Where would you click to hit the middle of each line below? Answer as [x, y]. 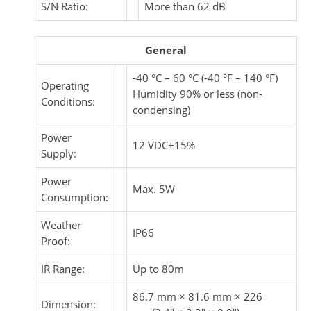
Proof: [56, 241]
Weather [61, 225]
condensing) [161, 109]
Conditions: [68, 101]
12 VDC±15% [164, 145]
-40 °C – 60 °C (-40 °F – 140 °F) [205, 77]
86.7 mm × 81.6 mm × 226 [197, 296]
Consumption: [75, 197]
